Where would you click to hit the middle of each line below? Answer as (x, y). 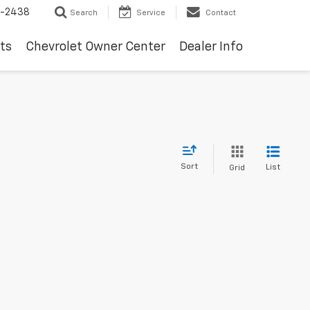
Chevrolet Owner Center (95, 47)
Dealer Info (211, 47)
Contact (221, 13)
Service (151, 13)
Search (84, 13)
